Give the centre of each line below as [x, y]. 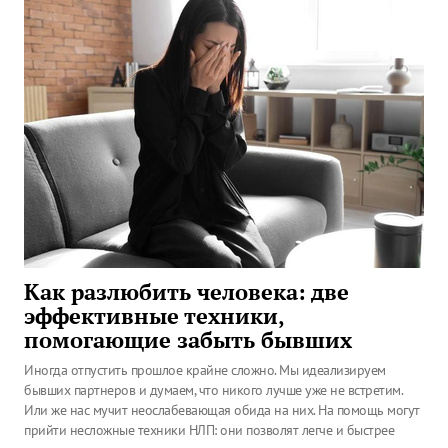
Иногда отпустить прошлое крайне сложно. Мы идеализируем [205, 370]
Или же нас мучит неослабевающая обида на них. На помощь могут [222, 410]
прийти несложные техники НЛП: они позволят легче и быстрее [209, 430]
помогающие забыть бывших [188, 340]
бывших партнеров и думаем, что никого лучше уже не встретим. [213, 390]
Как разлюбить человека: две [186, 292]
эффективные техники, [154, 316]
